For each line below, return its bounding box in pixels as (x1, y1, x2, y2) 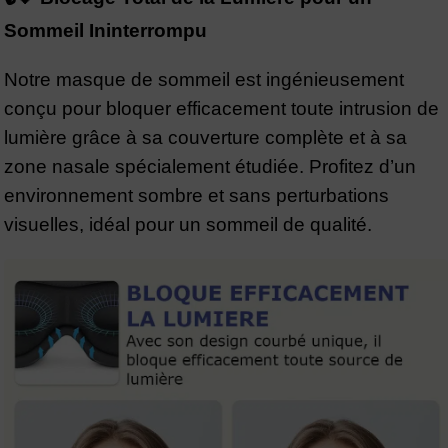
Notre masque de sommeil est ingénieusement (4, 69, 404, 90)
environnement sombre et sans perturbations (4, 185, 389, 206)
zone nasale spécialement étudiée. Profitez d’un (4, 156, 416, 177)
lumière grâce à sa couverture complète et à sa (4, 127, 407, 148)
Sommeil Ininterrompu (4, 20, 207, 41)
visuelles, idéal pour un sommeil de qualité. (4, 214, 372, 235)
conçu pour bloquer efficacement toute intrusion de (4, 98, 439, 119)
